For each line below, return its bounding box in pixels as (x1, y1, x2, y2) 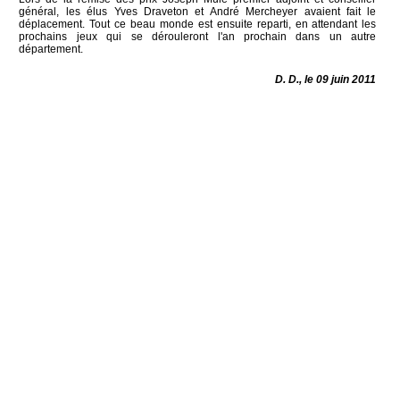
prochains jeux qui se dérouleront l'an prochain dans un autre (19, 29, 377, 43)
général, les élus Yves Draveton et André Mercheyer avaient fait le (19, 4, 377, 18)
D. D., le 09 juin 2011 (275, 72, 377, 86)
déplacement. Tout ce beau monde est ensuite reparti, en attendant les (19, 17, 377, 30)
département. (19, 42, 84, 55)
